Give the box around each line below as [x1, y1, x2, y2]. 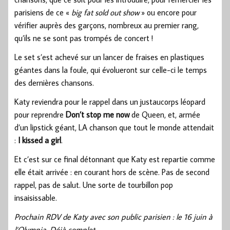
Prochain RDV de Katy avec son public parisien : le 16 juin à [14, 211, 213, 222]
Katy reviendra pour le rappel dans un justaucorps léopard [14, 96, 205, 107]
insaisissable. [14, 192, 57, 203]
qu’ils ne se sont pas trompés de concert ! [14, 32, 153, 43]
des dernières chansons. [14, 77, 94, 88]
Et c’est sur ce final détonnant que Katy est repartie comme [14, 154, 215, 164]
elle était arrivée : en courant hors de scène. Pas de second [14, 166, 209, 177]
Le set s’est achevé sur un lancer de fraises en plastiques [14, 51, 204, 62]
